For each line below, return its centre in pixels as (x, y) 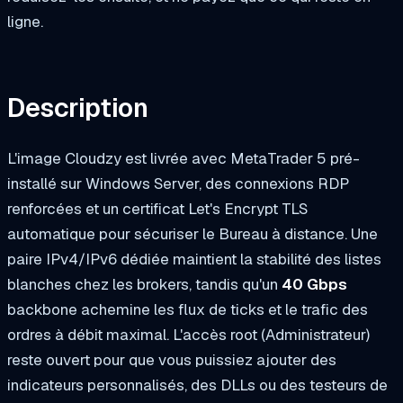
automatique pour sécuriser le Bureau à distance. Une (193, 233)
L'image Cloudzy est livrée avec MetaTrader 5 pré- (184, 158)
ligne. (25, 22)
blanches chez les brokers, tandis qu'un (144, 284)
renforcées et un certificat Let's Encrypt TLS (157, 208)
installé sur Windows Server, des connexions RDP (178, 183)
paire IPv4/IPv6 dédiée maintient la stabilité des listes (194, 259)
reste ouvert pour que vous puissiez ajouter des (172, 359)
